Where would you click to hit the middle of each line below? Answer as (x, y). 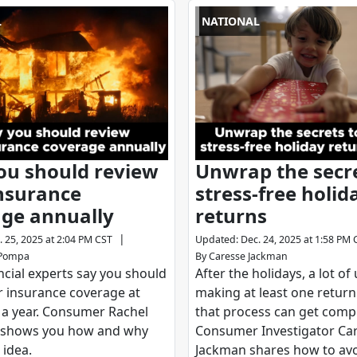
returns (231, 216)
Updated (215, 240)
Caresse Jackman (248, 257)
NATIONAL (230, 22)
